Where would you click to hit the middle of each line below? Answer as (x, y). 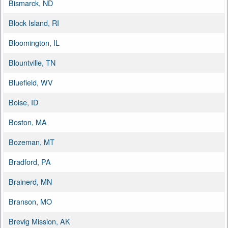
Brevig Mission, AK (39, 221)
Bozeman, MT (32, 141)
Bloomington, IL (34, 42)
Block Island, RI (34, 22)
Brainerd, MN (30, 181)
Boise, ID (23, 102)
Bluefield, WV (31, 82)
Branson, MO (30, 201)
